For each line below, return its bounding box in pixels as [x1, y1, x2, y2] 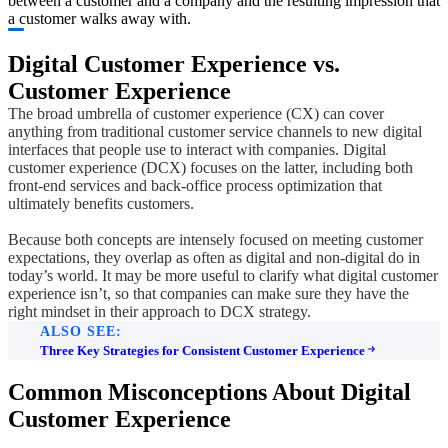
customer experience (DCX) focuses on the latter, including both [8, 158, 413, 176]
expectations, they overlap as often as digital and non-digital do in [8, 248, 420, 266]
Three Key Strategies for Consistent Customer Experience [40, 342, 365, 358]
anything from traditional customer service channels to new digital [8, 122, 422, 140]
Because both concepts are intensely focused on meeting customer [8, 230, 423, 248]
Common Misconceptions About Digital [8, 379, 411, 406]
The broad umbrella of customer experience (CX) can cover [8, 104, 384, 122]
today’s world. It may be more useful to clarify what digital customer [8, 266, 438, 284]
